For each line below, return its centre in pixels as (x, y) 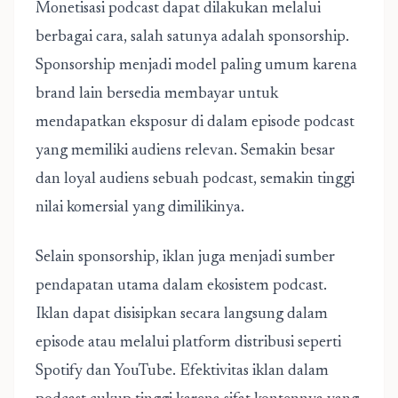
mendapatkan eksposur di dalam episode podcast (195, 123)
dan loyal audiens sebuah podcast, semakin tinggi (195, 179)
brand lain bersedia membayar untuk (157, 94)
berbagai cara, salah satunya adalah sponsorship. (192, 37)
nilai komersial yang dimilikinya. (140, 208)
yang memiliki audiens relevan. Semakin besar (185, 151)
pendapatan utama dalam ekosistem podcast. (181, 286)
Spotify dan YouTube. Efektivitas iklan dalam (182, 371)
